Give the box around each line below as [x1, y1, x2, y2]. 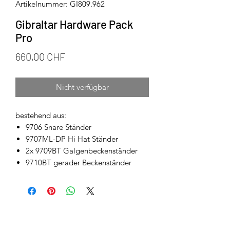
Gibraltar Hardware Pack [15, 17, 133, 31]
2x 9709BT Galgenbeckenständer [26, 146, 138, 156]
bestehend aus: [15, 110, 66, 121]
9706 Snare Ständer [26, 122, 91, 132]
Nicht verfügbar [55, 82, 109, 92]
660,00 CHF [15, 50, 65, 63]
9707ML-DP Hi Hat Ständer [26, 134, 118, 144]
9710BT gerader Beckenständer [26, 158, 131, 168]
